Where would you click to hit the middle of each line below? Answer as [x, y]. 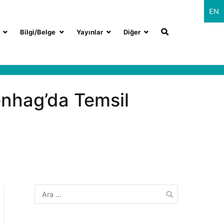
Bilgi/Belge [38, 32]
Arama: [46, 190]
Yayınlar [89, 32]
